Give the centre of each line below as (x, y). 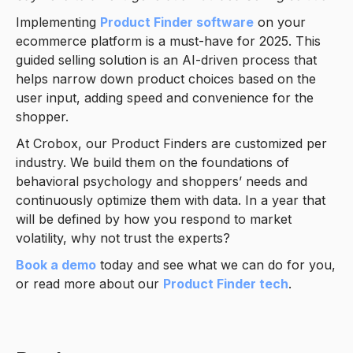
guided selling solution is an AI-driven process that (166, 60)
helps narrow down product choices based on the (166, 79)
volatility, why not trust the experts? (123, 238)
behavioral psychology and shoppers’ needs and (162, 182)
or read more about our (89, 284)
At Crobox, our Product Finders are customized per (171, 144)
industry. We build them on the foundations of (152, 163)
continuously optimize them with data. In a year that (171, 201)
